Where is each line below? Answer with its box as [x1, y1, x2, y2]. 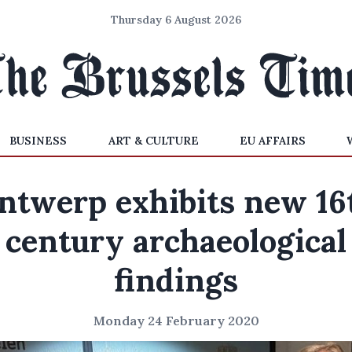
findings [114, 260, 238, 300]
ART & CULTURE [108, 134, 199, 148]
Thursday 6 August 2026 [111, 13, 241, 27]
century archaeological [5, 221, 346, 261]
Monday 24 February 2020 [93, 313, 259, 328]
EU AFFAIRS [239, 134, 306, 148]
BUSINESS [9, 134, 68, 148]
